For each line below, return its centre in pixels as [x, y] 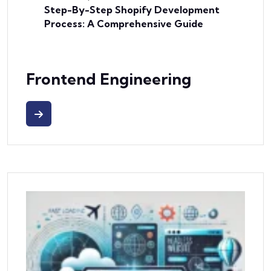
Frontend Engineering [109, 79]
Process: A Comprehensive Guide [124, 24]
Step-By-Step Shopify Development [132, 10]
